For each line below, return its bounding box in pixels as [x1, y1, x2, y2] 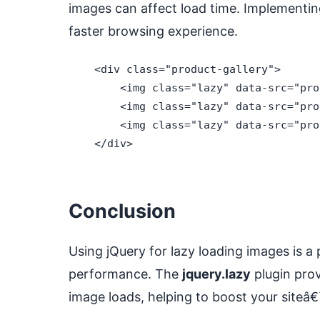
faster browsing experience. [69, 24, 238, 39]
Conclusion [69, 199, 176, 223]
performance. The [69, 266, 182, 281]
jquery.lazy [182, 266, 251, 281]
